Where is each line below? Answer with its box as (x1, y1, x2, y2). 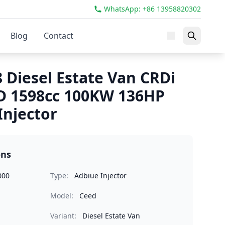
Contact (44, 30, 73, 41)
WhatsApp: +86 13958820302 (104, 4, 201, 14)
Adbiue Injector (74, 171, 127, 180)
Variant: (50, 211, 76, 220)
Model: (50, 191, 73, 200)
